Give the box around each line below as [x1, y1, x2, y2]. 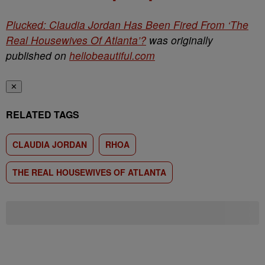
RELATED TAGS [6, 108, 79, 122]
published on [6, 48, 69, 63]
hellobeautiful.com [69, 48, 155, 63]
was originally [146, 33, 213, 48]
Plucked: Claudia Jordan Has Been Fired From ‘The [6, 17, 248, 33]
